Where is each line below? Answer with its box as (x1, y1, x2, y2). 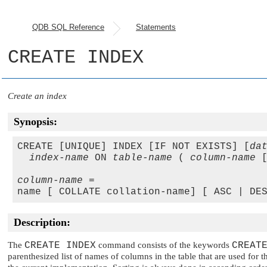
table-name (113, 153, 172, 163)
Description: (14, 216, 70, 228)
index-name (29, 153, 89, 163)
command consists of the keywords (96, 240, 232, 250)
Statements (136, 23, 176, 32)
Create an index (8, 91, 67, 101)
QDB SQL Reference (32, 23, 104, 32)
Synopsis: (14, 116, 57, 128)
